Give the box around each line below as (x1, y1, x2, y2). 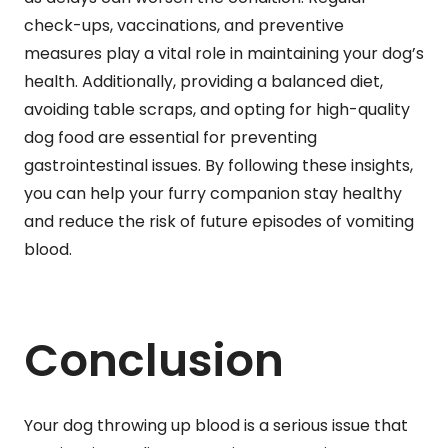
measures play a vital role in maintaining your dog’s (24, 42, 424, 66)
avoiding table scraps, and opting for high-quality (24, 98, 410, 122)
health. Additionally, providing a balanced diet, (24, 70, 383, 94)
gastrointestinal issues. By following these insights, (24, 154, 413, 178)
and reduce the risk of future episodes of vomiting (24, 210, 414, 234)
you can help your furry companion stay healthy (24, 182, 402, 206)
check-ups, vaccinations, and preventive (24, 14, 344, 38)
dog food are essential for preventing (24, 126, 317, 150)
